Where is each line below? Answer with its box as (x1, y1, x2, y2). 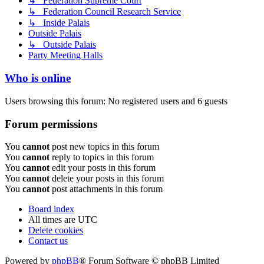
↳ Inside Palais (28, 18, 90, 28)
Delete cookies (28, 225, 83, 236)
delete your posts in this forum (49, 173, 164, 184)
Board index (28, 204, 74, 214)
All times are (28, 214, 78, 225)
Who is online (5, 72, 71, 85)
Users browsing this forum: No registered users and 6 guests (5, 95, 227, 106)
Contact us (28, 236, 68, 246)
